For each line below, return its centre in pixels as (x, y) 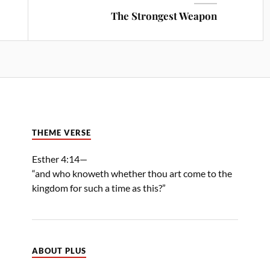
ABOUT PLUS (59, 251)
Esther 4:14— (60, 159)
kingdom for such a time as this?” (99, 187)
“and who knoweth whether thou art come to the (132, 173)
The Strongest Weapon (164, 15)
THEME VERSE (61, 133)
